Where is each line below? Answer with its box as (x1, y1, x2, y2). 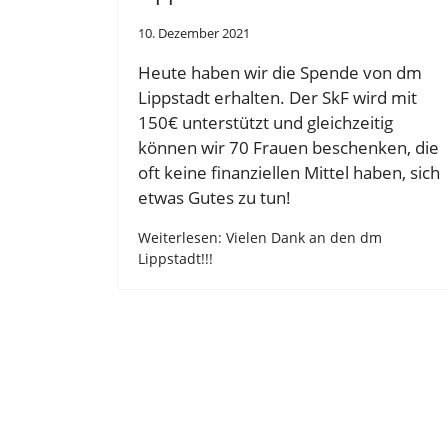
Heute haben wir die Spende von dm (138, 60, 422, 84)
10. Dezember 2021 (138, 24, 250, 43)
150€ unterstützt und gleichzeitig (138, 110, 393, 134)
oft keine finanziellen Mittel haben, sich (138, 160, 440, 184)
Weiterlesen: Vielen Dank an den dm (138, 227, 382, 247)
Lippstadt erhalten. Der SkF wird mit (138, 85, 417, 109)
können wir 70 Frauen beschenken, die (138, 135, 439, 159)
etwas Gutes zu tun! (138, 185, 291, 209)
